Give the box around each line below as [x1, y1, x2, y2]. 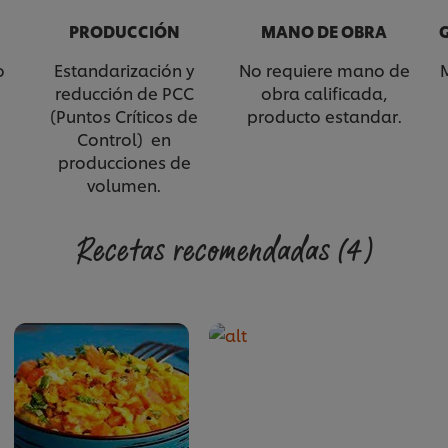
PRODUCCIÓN [68, 19, 180, 43]
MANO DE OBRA [261, 19, 387, 43]
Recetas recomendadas [75, 230, 338, 274]
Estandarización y [54, 58, 194, 82]
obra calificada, [260, 81, 388, 105]
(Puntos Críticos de [50, 104, 198, 128]
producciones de [57, 150, 191, 174]
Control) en [77, 127, 171, 151]
